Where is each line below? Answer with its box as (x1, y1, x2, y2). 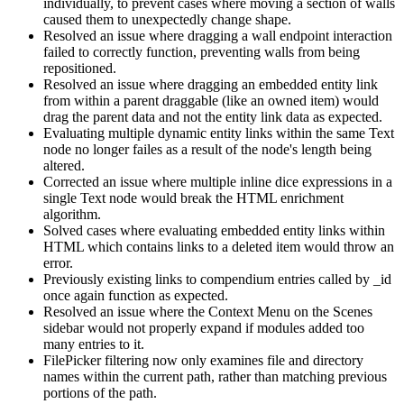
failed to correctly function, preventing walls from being (43, 43, 360, 60)
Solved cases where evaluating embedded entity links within (43, 222, 385, 238)
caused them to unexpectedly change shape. (43, 11, 291, 27)
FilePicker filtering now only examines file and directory (43, 352, 363, 368)
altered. (43, 157, 85, 173)
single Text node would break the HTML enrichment (43, 189, 344, 206)
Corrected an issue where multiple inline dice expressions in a (43, 173, 392, 189)
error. (43, 254, 73, 271)
